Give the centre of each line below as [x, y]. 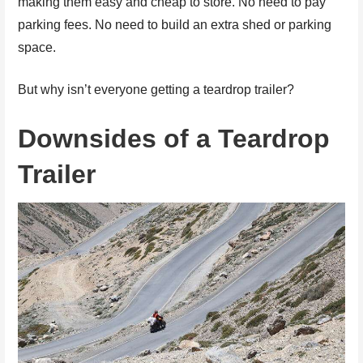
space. [37, 48]
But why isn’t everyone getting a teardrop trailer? [156, 90]
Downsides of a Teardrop [174, 139]
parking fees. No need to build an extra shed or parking [175, 25]
